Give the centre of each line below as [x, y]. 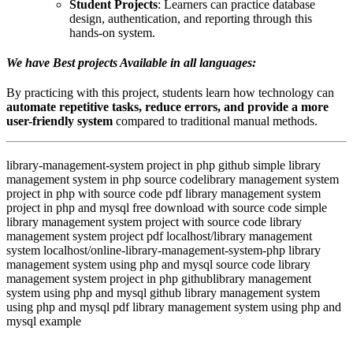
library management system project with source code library [154, 222]
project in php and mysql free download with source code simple [167, 208]
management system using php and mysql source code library [158, 265]
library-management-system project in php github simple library [163, 165]
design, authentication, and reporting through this [191, 19]
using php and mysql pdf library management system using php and [174, 307]
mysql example [44, 321]
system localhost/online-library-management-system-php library [163, 251]
